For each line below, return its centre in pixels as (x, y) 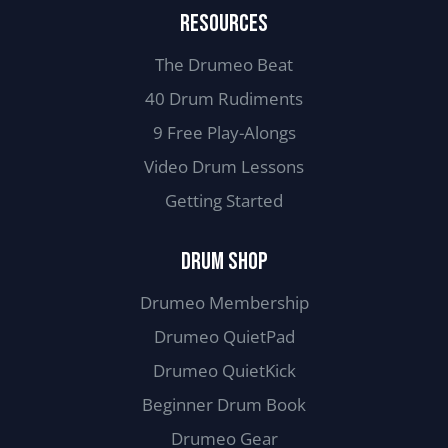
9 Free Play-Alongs (224, 133)
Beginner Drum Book (224, 405)
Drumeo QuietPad (224, 337)
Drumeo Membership (224, 303)
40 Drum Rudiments (224, 99)
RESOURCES (224, 24)
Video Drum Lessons (224, 167)
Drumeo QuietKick (224, 371)
